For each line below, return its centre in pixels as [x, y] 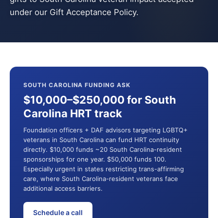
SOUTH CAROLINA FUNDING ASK [77, 85]
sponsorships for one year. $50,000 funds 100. [95, 159]
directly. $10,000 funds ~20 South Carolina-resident [103, 149]
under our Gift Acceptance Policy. [74, 12]
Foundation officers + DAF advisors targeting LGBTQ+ [106, 130]
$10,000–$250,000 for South [100, 100]
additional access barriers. [63, 188]
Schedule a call [58, 212]
